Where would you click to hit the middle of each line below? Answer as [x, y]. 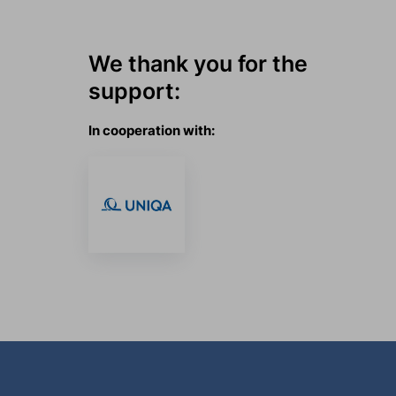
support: [134, 91]
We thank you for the [198, 63]
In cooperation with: [151, 130]
